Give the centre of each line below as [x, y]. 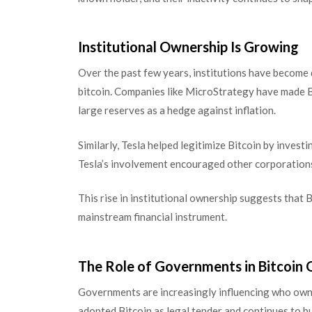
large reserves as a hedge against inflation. [177, 110]
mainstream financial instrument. [153, 217]
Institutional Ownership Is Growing [188, 47]
